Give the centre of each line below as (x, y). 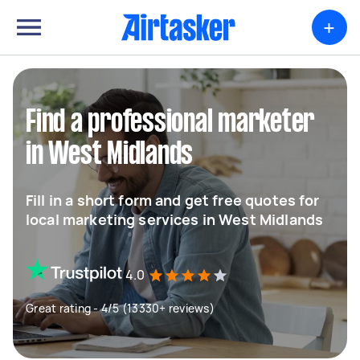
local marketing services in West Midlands (175, 219)
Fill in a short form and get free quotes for (173, 200)
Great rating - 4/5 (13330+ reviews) (120, 308)
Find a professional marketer (170, 123)
